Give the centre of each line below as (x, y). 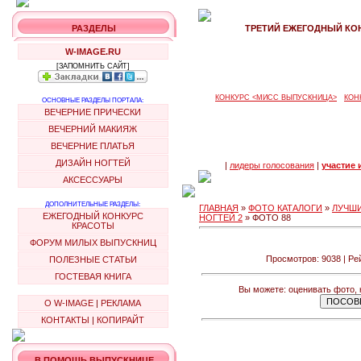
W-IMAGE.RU (93, 52)
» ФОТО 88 (267, 218)
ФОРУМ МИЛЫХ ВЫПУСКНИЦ (93, 243)
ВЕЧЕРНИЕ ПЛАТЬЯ (93, 146)
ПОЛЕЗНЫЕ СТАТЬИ (93, 259)
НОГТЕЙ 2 (221, 218)
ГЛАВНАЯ (219, 208)
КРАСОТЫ (93, 226)
